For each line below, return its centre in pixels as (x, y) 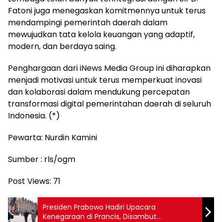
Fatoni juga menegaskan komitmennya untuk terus (107, 11)
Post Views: (29, 181)
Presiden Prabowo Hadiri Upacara (99, 207)
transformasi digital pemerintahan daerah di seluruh (110, 104)
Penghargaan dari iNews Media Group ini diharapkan (109, 68)
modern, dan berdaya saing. (62, 47)
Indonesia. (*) (34, 116)
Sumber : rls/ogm (42, 160)
